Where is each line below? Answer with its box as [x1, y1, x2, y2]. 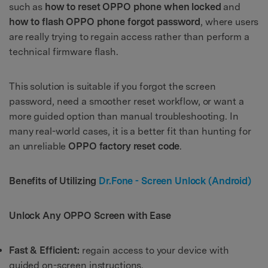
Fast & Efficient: [9, 244, 80, 256]
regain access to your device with [79, 244, 229, 256]
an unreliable [9, 141, 69, 153]
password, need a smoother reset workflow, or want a [9, 96, 244, 108]
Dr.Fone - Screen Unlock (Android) [99, 175, 251, 187]
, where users [200, 16, 259, 28]
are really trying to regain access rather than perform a [9, 31, 249, 43]
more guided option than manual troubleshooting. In [9, 111, 239, 123]
